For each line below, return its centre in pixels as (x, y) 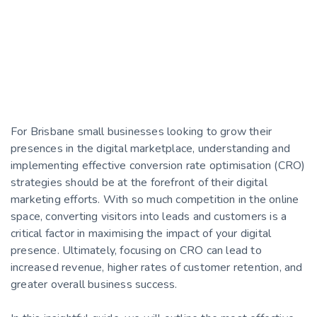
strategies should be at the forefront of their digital (139, 182)
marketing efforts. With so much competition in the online (155, 199)
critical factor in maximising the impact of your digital (141, 233)
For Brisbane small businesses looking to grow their (142, 131)
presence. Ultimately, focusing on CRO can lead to (136, 250)
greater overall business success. (94, 284)
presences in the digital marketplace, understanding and (151, 148)
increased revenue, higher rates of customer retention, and (157, 267)
